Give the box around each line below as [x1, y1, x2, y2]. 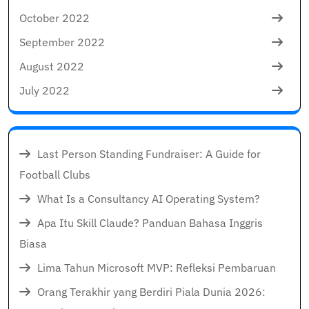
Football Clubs [19, 167, 90, 181]
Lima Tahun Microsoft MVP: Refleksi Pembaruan [37, 260, 276, 275]
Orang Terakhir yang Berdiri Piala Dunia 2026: [37, 284, 266, 299]
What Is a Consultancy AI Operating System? [37, 191, 260, 206]
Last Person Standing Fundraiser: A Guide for [37, 146, 261, 161]
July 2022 [19, 83, 70, 97]
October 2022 [19, 10, 90, 25]
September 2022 [19, 34, 105, 49]
